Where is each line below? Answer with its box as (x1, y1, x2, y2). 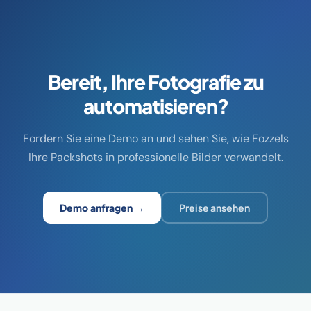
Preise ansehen (179, 201, 250, 214)
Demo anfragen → (60, 201, 144, 214)
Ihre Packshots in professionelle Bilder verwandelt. (28, 149, 283, 165)
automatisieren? (83, 93, 228, 118)
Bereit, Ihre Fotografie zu (47, 69, 264, 94)
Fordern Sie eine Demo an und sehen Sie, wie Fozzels (22, 131, 289, 146)
